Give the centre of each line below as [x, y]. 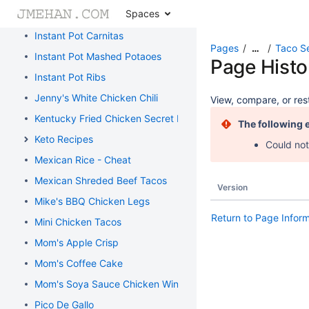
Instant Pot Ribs [70, 77]
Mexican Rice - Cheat [83, 160]
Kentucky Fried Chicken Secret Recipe [121, 118]
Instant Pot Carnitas [79, 36]
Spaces [142, 13]
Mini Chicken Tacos [78, 222]
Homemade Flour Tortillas [91, 15]
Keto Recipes [64, 139]
